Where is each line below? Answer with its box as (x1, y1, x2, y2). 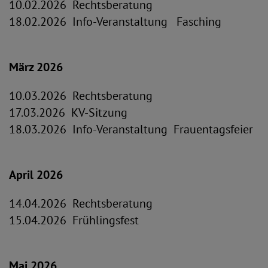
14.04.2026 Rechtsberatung (9, 196, 153, 211)
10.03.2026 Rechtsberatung (9, 88, 153, 103)
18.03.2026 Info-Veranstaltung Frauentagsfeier (9, 121, 253, 137)
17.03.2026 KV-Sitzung (9, 105, 127, 120)
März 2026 (9, 59, 63, 75)
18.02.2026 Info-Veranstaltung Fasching (9, 14, 221, 29)
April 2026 (9, 167, 63, 182)
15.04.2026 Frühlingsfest (9, 212, 139, 228)
